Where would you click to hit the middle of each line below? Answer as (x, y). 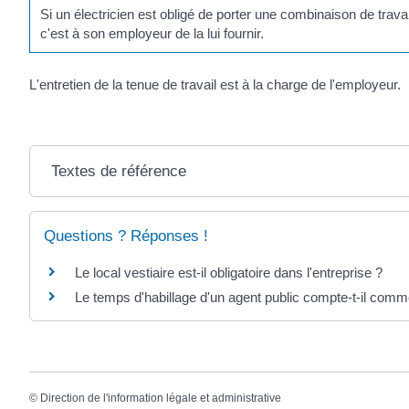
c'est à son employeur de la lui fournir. (152, 33)
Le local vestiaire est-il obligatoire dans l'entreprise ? (229, 273)
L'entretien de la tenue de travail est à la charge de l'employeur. (215, 85)
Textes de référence (119, 172)
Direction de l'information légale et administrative (161, 398)
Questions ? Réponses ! (126, 236)
